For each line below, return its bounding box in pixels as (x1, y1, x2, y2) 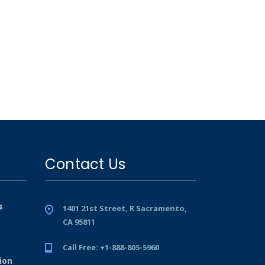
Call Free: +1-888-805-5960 (63, 242, 159, 253)
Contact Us (45, 154, 126, 174)
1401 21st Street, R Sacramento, (63, 203, 187, 214)
